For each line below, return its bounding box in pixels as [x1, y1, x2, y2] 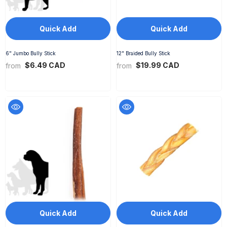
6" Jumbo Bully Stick [6, 50, 56, 56]
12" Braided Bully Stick [117, 50, 170, 56]
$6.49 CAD [23, 60, 65, 69]
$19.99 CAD [134, 60, 179, 69]
